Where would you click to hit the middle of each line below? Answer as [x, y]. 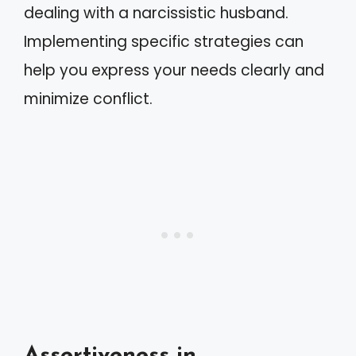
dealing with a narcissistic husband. [156, 13]
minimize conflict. [88, 99]
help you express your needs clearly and [174, 70]
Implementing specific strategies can [164, 41]
